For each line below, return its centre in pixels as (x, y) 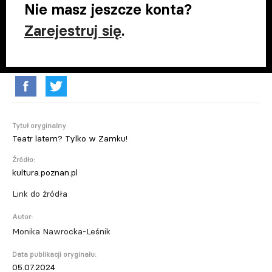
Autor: (22, 217)
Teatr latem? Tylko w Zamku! (70, 138)
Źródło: (24, 160)
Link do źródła (40, 194)
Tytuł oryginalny (39, 126)
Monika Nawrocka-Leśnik (61, 231)
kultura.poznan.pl (45, 172)
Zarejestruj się (73, 31)
